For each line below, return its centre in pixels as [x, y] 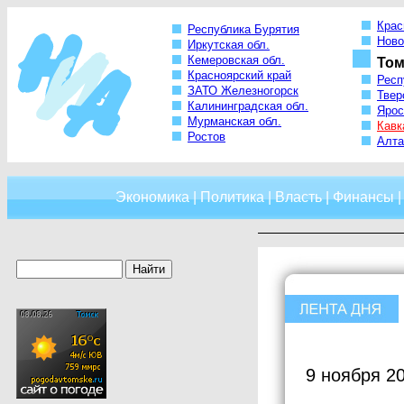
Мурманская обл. [234, 122]
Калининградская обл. [248, 106]
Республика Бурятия [243, 30]
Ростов [207, 137]
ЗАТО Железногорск [243, 91]
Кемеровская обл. [236, 60]
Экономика [152, 197]
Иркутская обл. [229, 45]
